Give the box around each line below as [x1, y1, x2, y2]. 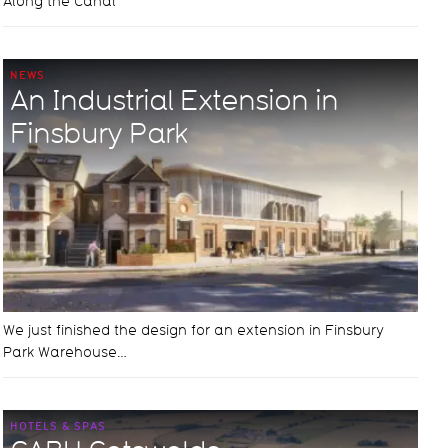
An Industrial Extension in [10, 81, 339, 117]
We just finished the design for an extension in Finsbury [3, 321, 385, 340]
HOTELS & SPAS [10, 418, 107, 434]
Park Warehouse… [3, 343, 128, 362]
